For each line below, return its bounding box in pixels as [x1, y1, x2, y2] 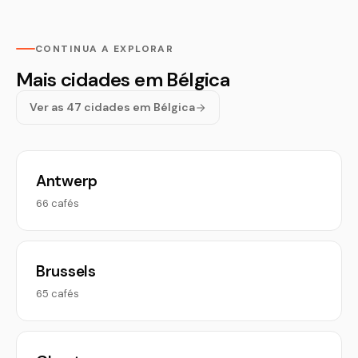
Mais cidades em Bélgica [16, 67, 230, 92]
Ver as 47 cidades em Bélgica [30, 100, 195, 114]
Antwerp [36, 171, 98, 191]
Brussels [36, 261, 96, 281]
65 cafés [36, 287, 79, 300]
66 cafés [36, 197, 79, 210]
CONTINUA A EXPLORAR [35, 42, 174, 55]
